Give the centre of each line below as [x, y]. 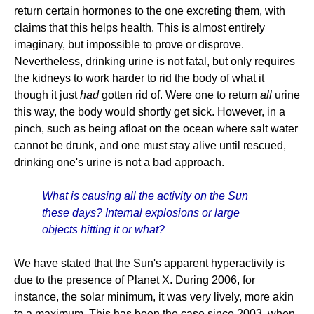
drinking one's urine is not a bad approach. [119, 162]
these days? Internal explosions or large [141, 213]
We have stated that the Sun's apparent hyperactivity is [149, 263]
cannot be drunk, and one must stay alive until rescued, [150, 145]
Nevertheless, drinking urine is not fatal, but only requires [155, 61]
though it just [47, 95]
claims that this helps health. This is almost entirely [139, 28]
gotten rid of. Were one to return [179, 95]
